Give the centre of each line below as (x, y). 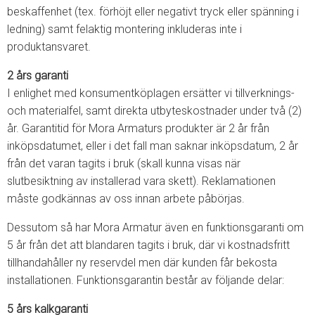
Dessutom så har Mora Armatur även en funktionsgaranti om (155, 227)
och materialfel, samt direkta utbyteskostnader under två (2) (154, 111)
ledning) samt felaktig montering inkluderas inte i (124, 29)
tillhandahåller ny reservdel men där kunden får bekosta (142, 263)
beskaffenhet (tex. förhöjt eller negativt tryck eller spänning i (153, 12)
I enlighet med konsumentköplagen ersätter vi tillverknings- (151, 93)
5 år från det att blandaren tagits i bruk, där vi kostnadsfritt (148, 245)
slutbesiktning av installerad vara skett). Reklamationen (141, 181)
